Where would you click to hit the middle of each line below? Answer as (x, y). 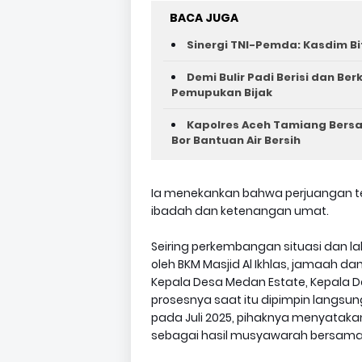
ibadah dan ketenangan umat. (240, 211)
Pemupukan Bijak (222, 93)
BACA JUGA (204, 18)
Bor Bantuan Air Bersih (236, 140)
